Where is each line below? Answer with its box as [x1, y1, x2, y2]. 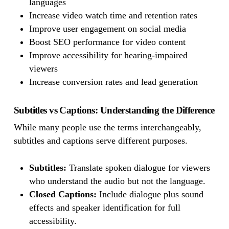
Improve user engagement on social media [29, 23, 186, 34]
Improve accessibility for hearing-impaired [29, 50, 188, 60]
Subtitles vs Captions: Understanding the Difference [13, 104, 215, 116]
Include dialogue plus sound [96, 189, 203, 199]
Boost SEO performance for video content [29, 36, 186, 47]
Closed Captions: [29, 189, 97, 199]
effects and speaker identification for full [29, 202, 180, 213]
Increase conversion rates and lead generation [29, 76, 198, 87]
